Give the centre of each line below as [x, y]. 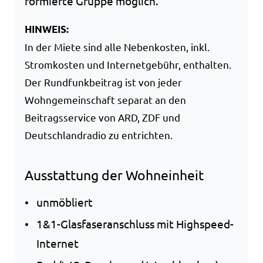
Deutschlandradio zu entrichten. [99, 134]
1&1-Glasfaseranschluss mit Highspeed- [135, 224]
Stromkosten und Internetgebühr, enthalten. [128, 64]
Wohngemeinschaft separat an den [105, 99]
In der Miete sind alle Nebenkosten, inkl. [117, 46]
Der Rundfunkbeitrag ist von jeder [103, 82]
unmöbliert [65, 202]
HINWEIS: [47, 29]
